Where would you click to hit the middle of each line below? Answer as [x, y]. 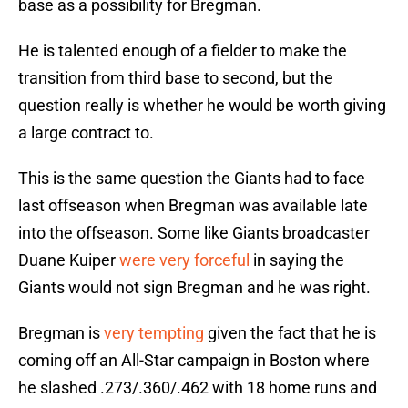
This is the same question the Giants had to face [192, 178]
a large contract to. [86, 133]
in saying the [297, 260]
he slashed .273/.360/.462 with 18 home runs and [198, 388]
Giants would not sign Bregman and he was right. [194, 288]
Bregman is [61, 333]
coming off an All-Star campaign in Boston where [194, 361]
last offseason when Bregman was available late [193, 206]
